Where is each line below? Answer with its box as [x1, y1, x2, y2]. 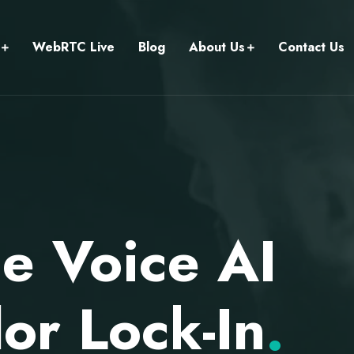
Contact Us [278, 38, 345, 56]
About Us [189, 38, 245, 56]
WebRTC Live [32, 38, 115, 56]
